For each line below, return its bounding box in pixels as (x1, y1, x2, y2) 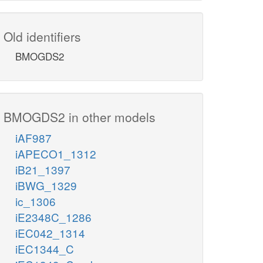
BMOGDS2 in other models (4, 108, 156, 126)
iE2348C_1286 (15, 209, 92, 225)
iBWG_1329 (15, 177, 77, 194)
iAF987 (15, 130, 52, 146)
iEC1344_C (15, 241, 74, 257)
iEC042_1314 (15, 225, 85, 241)
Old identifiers (4, 28, 81, 46)
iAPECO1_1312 (15, 146, 96, 162)
